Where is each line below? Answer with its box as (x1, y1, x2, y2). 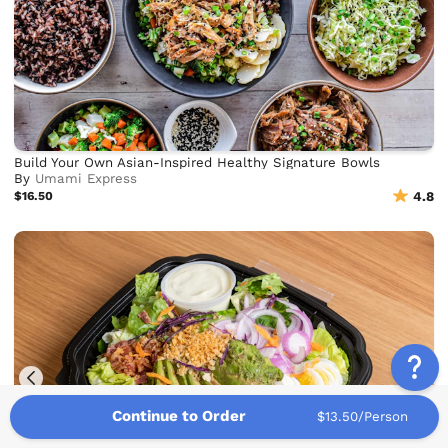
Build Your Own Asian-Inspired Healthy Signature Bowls (14, 154, 381, 170)
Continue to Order (111, 407, 246, 426)
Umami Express (35, 170, 138, 186)
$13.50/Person (317, 409, 409, 425)
